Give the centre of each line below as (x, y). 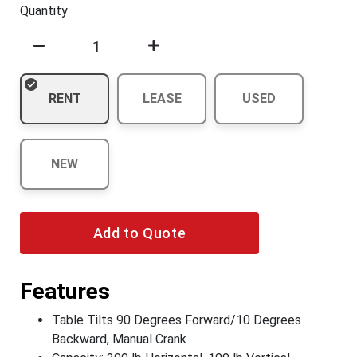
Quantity (44, 11)
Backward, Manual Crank (119, 339)
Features (65, 291)
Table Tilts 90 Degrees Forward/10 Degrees (177, 320)
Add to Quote (139, 233)
